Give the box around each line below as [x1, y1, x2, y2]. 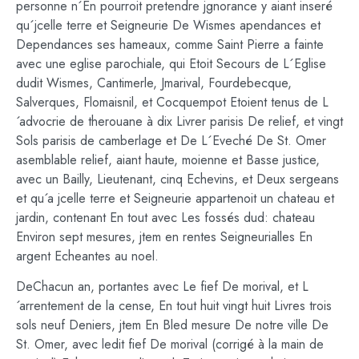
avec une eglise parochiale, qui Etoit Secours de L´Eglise [16, 54, 326, 73]
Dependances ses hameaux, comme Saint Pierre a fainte [16, 34, 324, 54]
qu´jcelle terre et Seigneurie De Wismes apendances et [16, 15, 321, 34]
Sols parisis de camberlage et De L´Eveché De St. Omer [16, 131, 326, 150]
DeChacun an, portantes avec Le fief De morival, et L [16, 277, 309, 296]
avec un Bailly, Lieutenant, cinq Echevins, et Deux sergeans [16, 169, 339, 188]
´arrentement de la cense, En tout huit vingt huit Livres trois [16, 296, 332, 316]
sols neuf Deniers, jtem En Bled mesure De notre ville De [16, 316, 329, 335]
